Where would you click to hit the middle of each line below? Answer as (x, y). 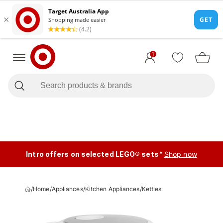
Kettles (152, 189)
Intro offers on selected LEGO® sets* (94, 154)
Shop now (180, 154)
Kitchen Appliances (112, 189)
